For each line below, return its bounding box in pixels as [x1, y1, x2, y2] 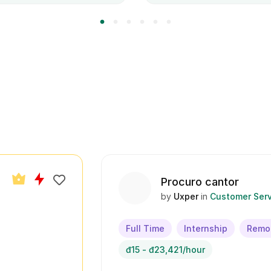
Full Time [126, 223, 165, 233]
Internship [184, 223, 227, 233]
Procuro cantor [161, 175, 239, 188]
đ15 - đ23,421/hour [126, 244, 205, 255]
